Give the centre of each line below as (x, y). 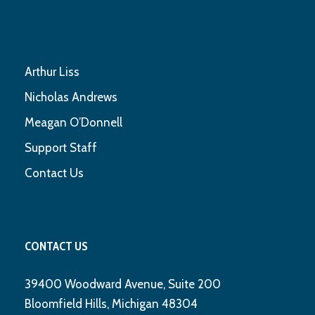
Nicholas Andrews (71, 97)
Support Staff (61, 148)
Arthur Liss (52, 72)
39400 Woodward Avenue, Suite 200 (123, 284)
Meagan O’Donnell (73, 123)
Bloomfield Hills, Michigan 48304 (111, 304)
